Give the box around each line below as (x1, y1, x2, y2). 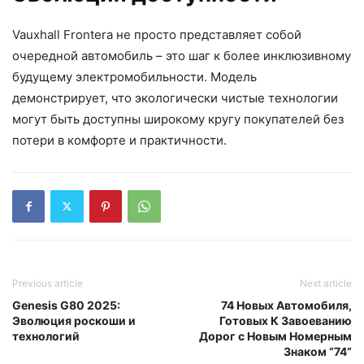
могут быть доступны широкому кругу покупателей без (12, 110, 344, 127)
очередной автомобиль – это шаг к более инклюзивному (12, 47, 351, 63)
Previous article (12, 276, 83, 289)
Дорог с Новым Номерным (199, 328, 352, 343)
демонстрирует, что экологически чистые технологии (12, 89, 338, 106)
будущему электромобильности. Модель (12, 68, 257, 84)
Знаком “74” (284, 344, 352, 358)
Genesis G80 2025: (12, 297, 120, 312)
